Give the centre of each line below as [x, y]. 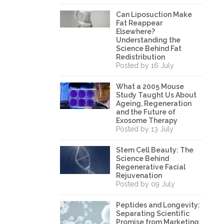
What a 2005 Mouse [150, 86]
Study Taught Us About [156, 95]
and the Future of [146, 112]
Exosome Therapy [147, 120]
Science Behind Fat [149, 48]
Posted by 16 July [145, 65]
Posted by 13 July [145, 129]
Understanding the [148, 40]
